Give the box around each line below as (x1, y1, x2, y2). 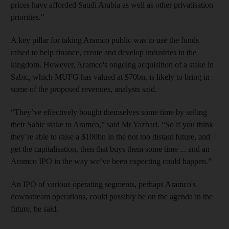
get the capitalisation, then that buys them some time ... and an (11, 144, 210, 153)
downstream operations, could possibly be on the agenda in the (11, 192, 213, 201)
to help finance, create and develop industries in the (32, 48, 196, 57)
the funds (169, 35, 199, 44)
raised (11, 48, 32, 57)
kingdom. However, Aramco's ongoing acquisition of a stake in (11, 60, 214, 69)
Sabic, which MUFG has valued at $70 (11, 72, 137, 81)
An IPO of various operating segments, (11, 179, 139, 189)
